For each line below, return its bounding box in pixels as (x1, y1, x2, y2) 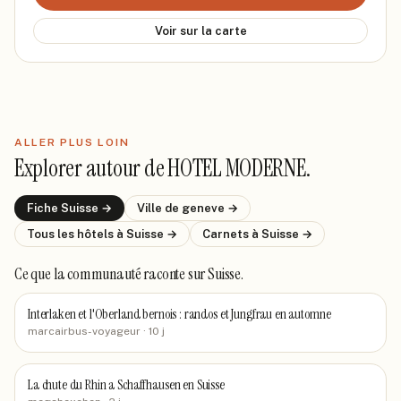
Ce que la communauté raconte (14, 263, 188, 285)
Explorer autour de (14, 153, 168, 183)
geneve (182, 201, 225, 215)
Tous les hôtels (27, 227, 116, 241)
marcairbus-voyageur (28, 325, 141, 337)
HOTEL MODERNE (167, 153, 306, 183)
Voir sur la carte (154, 24, 247, 38)
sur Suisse (187, 263, 241, 285)
